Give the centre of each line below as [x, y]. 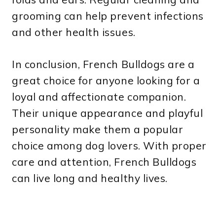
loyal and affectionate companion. [99, 97]
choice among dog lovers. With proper [109, 146]
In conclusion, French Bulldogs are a [103, 64]
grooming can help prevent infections [108, 16]
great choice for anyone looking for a [106, 81]
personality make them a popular [98, 129]
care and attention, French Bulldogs [104, 162]
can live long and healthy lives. [90, 178]
